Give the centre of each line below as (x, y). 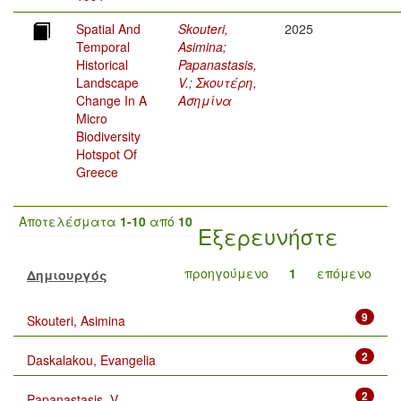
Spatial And (108, 29)
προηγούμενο (226, 273)
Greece (97, 172)
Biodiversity (108, 137)
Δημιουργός (67, 275)
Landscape (107, 83)
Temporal (103, 47)
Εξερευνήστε (268, 236)
